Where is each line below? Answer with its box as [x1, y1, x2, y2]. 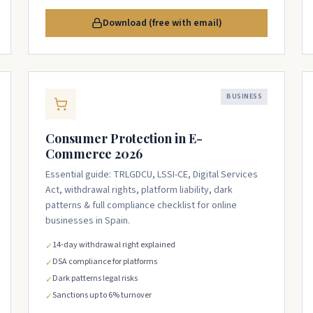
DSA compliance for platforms [52, 256, 157, 268]
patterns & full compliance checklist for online [45, 198, 237, 212]
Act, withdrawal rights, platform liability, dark [45, 183, 233, 197]
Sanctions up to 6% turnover [52, 289, 152, 301]
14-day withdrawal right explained [52, 239, 175, 251]
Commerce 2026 [45, 145, 143, 162]
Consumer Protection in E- [45, 130, 203, 147]
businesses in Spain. [45, 214, 130, 228]
